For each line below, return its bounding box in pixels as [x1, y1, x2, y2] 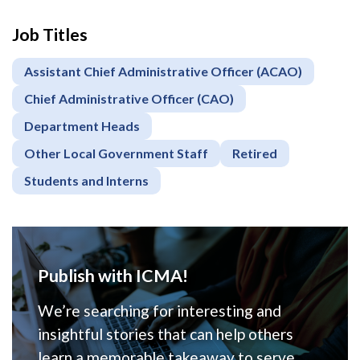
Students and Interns [24, 173, 149, 189]
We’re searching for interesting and [38, 301, 281, 321]
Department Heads [24, 118, 140, 134]
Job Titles [12, 24, 88, 46]
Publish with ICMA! [38, 265, 188, 287]
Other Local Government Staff [24, 145, 208, 162]
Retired [232, 145, 277, 162]
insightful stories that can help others [38, 325, 293, 344]
